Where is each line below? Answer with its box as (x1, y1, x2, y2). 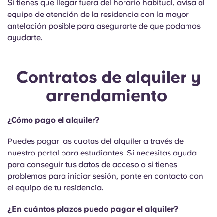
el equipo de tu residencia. (7, 183, 104, 192)
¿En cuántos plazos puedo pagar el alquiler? (7, 204, 178, 214)
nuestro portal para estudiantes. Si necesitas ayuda (7, 148, 197, 157)
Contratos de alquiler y (16, 67, 201, 87)
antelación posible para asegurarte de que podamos (7, 21, 201, 31)
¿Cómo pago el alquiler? (7, 115, 99, 124)
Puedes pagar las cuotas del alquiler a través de (7, 137, 184, 146)
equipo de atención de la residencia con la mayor (7, 10, 189, 19)
